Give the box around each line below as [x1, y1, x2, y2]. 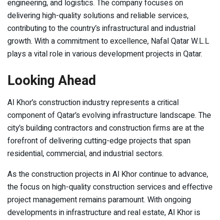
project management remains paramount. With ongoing [7, 193, 191, 206]
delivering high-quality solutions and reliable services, [7, 10, 189, 22]
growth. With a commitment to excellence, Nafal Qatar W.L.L [7, 35, 209, 48]
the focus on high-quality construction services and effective [7, 181, 213, 193]
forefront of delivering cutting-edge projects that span [7, 135, 191, 147]
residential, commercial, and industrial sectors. [7, 147, 164, 160]
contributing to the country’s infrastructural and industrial [7, 23, 195, 35]
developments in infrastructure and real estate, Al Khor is [7, 206, 200, 219]
